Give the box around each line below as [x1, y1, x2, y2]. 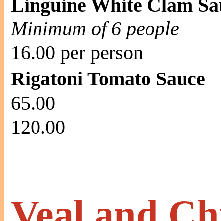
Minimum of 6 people [11, 17, 179, 39]
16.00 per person [11, 41, 143, 64]
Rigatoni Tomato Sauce [11, 68, 205, 90]
